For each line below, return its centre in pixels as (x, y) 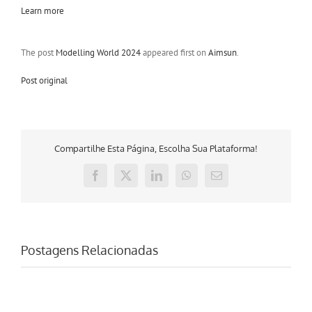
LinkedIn (176, 180)
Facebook (116, 180)
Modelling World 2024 (98, 53)
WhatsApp (209, 180)
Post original (44, 80)
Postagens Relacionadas (89, 250)
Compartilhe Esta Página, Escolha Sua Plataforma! (156, 149)
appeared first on (174, 53)
